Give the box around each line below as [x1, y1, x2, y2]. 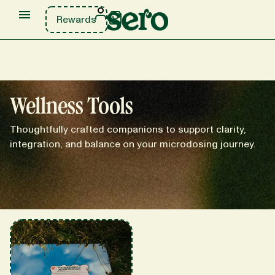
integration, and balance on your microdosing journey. [10, 137, 255, 151]
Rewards [56, 13, 97, 26]
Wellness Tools [10, 94, 133, 118]
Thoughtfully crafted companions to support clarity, [10, 123, 246, 136]
